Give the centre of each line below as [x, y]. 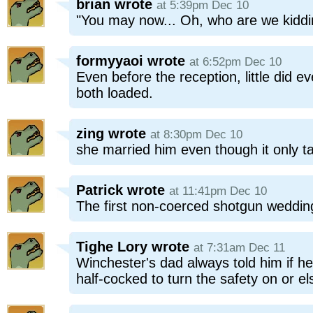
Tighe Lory [112, 247]
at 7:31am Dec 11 [239, 248]
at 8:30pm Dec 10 [196, 134]
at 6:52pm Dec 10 [235, 62]
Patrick [100, 190]
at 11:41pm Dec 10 [218, 191]
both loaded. [115, 93]
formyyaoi [110, 61]
